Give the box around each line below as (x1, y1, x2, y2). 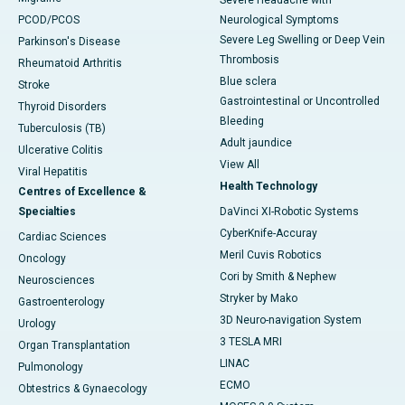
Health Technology (220, 180, 317, 193)
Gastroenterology (18, 296, 105, 309)
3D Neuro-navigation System (220, 314, 362, 327)
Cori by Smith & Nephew (220, 270, 336, 284)
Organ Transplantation (18, 339, 130, 353)
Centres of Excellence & (18, 185, 146, 199)
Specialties (18, 205, 76, 219)
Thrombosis (220, 53, 279, 67)
